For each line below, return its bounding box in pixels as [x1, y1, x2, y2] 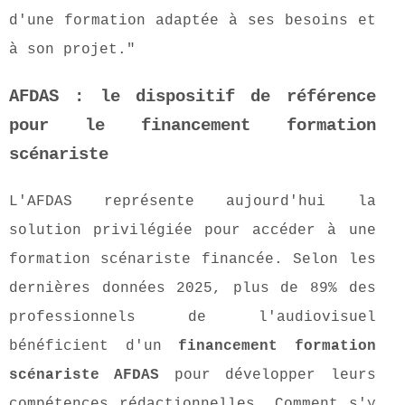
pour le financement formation [9, 116, 376, 137]
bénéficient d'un [9, 338, 179, 355]
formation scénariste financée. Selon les [9, 251, 376, 268]
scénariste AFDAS [9, 367, 160, 384]
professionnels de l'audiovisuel [9, 309, 376, 326]
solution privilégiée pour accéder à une [9, 222, 376, 240]
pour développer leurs [159, 367, 376, 384]
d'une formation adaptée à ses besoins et [9, 13, 376, 30]
